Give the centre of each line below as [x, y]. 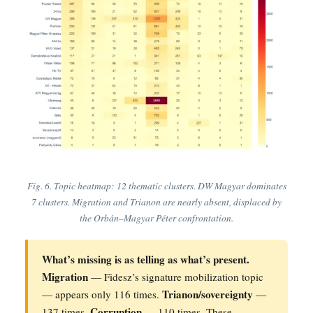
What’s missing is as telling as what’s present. [146, 259]
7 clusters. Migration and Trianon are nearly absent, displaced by [156, 201]
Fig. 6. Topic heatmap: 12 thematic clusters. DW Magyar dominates [156, 185]
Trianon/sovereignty [208, 294]
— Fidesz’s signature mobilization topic [176, 276]
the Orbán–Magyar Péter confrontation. [156, 217]
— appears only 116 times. [102, 294]
